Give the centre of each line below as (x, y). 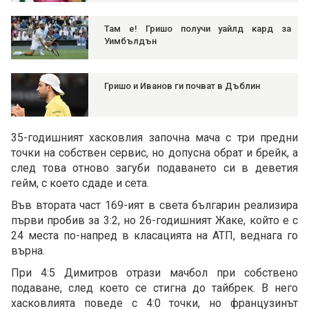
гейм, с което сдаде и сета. (80, 183)
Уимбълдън (130, 41)
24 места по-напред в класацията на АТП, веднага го (154, 236)
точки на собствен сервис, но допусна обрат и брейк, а (154, 153)
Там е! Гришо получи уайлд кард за (198, 29)
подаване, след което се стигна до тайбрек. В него (154, 288)
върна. (28, 251)
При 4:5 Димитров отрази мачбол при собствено (154, 273)
